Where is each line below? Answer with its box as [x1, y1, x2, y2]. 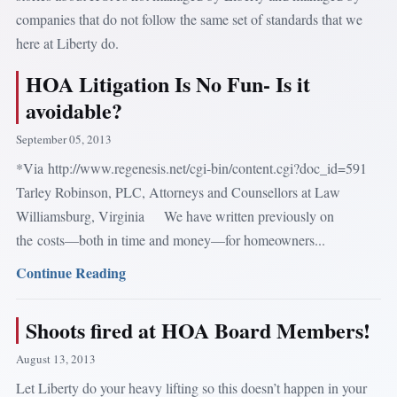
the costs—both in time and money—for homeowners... [15, 230, 325, 249]
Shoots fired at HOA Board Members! [25, 314, 370, 346]
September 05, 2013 [15, 130, 112, 147]
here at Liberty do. [15, 33, 119, 52]
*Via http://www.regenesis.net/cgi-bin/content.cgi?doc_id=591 [15, 158, 367, 177]
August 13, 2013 [15, 350, 96, 367]
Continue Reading [15, 261, 126, 283]
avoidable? [25, 94, 122, 126]
